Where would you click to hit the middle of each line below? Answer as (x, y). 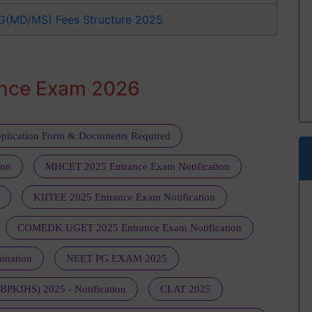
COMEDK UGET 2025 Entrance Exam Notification (130, 228)
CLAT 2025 (185, 289)
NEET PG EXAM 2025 (117, 259)
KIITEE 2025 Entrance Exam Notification (124, 197)
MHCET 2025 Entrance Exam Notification (137, 167)
